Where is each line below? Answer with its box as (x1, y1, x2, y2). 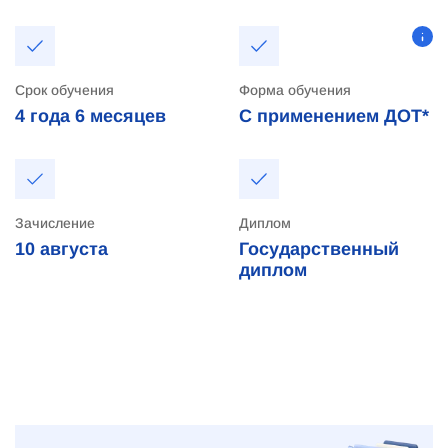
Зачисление (15, 215, 95, 231)
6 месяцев (75, 106, 166, 126)
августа (40, 239, 108, 259)
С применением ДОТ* (239, 106, 430, 126)
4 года (15, 106, 70, 126)
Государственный (239, 239, 400, 259)
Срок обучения (15, 82, 114, 98)
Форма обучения (239, 82, 352, 98)
